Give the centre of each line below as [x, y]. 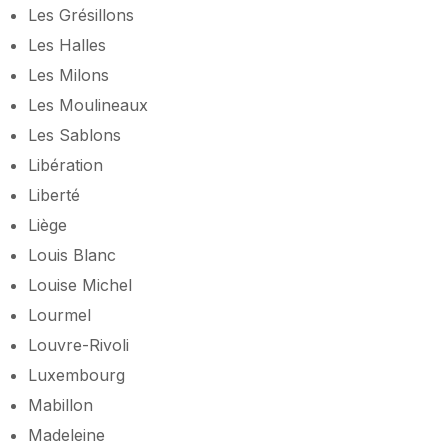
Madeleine [66, 434]
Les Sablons [74, 134]
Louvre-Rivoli [78, 344]
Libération [65, 164]
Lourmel [59, 314]
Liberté [54, 194]
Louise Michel [80, 284]
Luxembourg [76, 374]
